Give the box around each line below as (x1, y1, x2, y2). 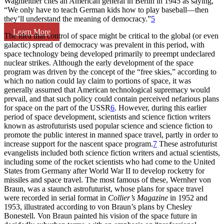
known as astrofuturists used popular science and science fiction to (4, 121, 212, 130)
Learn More (13, 27, 50, 36)
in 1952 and (168, 193, 207, 202)
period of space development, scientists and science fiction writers (4, 112, 210, 121)
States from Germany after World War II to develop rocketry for (4, 166, 204, 175)
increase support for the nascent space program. (4, 139, 153, 148)
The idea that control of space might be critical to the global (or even (4, 31, 218, 40)
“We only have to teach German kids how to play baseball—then (4, 5, 208, 14)
